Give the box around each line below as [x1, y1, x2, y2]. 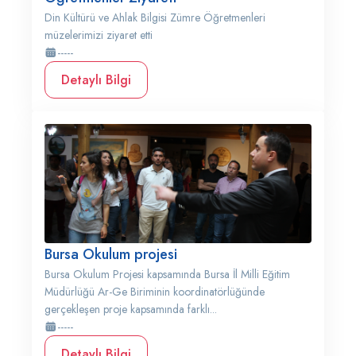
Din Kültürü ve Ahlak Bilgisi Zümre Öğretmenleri [44, 10, 265, 25]
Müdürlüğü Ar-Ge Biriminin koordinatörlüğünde [44, 284, 265, 300]
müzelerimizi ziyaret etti [44, 27, 153, 43]
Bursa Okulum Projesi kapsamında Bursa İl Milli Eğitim [44, 266, 290, 282]
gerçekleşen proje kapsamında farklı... [44, 301, 217, 317]
